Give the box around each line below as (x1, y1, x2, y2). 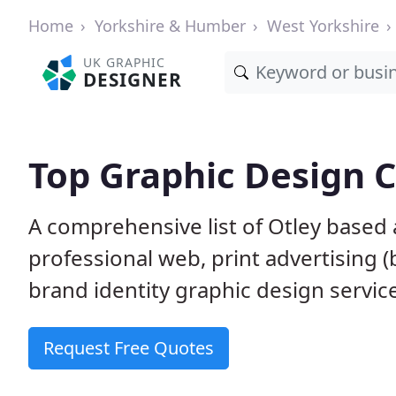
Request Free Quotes (43, 336, 214, 360)
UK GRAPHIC (83, 54, 166, 71)
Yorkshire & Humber (95, 15, 246, 36)
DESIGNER (83, 67, 183, 92)
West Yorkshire (267, 15, 379, 36)
